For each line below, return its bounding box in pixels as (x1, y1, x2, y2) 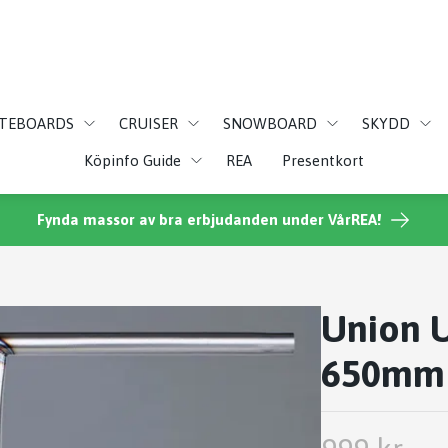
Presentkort (282, 151, 364, 169)
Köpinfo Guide (84, 151, 181, 169)
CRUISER (119, 114, 178, 132)
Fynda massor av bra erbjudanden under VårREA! (37, 211, 381, 228)
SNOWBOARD (223, 114, 317, 132)
